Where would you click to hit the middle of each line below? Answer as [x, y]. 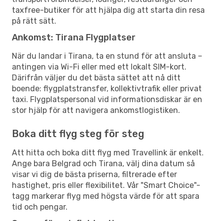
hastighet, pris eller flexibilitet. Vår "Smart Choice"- [106, 185]
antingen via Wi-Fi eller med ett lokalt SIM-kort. [99, 67]
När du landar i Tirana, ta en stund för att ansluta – [107, 56]
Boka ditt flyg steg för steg [78, 133]
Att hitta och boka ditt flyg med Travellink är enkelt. [108, 152]
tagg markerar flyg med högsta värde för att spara [106, 196]
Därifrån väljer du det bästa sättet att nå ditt [96, 77]
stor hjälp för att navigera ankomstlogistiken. [96, 110]
